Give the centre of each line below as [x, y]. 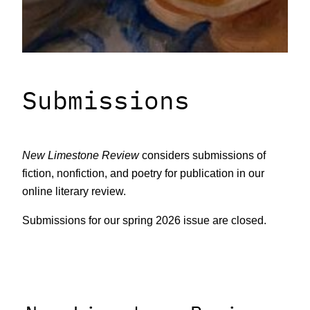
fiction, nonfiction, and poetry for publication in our [143, 173]
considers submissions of [202, 155]
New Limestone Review [81, 155]
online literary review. [74, 191]
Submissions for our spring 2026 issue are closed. [144, 220]
